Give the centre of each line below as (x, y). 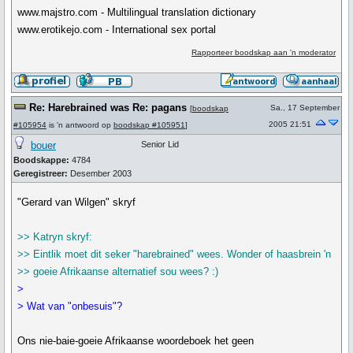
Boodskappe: (41, 160)
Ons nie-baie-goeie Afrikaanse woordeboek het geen (136, 341)
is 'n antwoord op (80, 125)
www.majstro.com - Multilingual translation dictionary (137, 12)
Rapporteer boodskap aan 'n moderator (263, 52)
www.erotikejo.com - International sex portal (117, 30)
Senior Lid (160, 144)
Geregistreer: (41, 173)
